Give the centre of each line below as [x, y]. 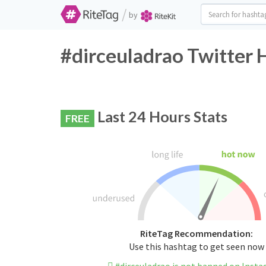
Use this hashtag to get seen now [196, 247]
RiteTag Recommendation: [196, 234]
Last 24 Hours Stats [161, 116]
